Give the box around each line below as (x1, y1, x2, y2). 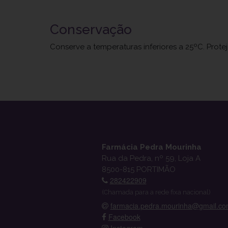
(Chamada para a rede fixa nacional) (101, 188, 211, 196)
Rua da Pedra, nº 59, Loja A (101, 153, 201, 163)
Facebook (108, 212, 140, 222)
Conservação (50, 21, 132, 38)
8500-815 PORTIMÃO (101, 164, 176, 174)
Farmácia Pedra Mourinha (101, 142, 202, 152)
